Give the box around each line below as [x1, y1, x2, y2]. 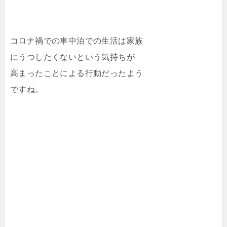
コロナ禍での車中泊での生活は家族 [10, 36, 143, 46]
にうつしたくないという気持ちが [10, 53, 135, 62]
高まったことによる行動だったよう [10, 69, 143, 78]
